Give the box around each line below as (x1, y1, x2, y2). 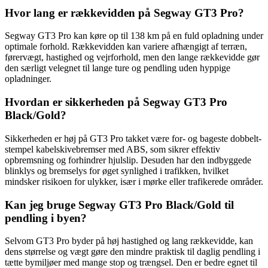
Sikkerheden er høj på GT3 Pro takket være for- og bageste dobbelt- (5, 133, 261, 144)
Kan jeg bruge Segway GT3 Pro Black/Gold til (5, 198, 234, 211)
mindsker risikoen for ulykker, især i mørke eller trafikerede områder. (5, 176, 263, 187)
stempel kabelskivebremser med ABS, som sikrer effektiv (5, 144, 220, 154)
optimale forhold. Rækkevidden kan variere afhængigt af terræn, (5, 41, 247, 52)
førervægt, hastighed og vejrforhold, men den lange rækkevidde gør (5, 52, 260, 63)
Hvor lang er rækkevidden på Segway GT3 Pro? (5, 6, 244, 19)
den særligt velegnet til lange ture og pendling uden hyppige (5, 63, 230, 74)
